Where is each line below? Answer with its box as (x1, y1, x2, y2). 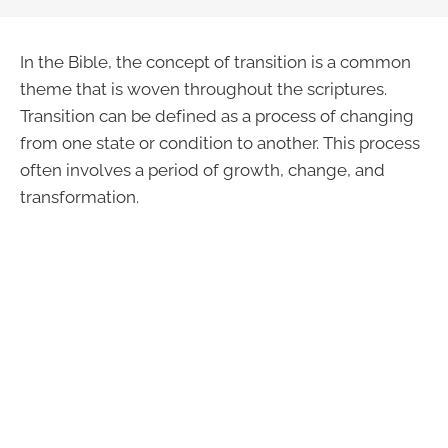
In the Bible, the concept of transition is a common (20, 52, 411, 72)
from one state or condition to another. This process (20, 133, 420, 153)
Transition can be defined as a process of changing (20, 106, 414, 126)
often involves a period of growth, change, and (20, 160, 385, 180)
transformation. (20, 187, 139, 207)
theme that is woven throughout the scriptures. (20, 79, 387, 99)
